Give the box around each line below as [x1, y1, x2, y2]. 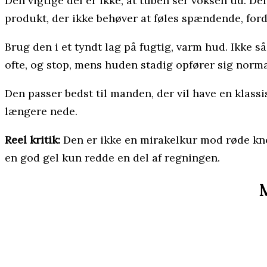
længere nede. [5, 104, 77, 119]
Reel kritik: [5, 133, 60, 147]
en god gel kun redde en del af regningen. [5, 151, 220, 165]
